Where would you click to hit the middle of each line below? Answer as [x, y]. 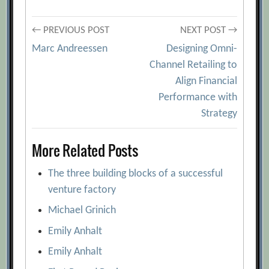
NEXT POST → [208, 30]
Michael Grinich [82, 210]
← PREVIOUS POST [71, 30]
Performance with [198, 98]
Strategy [219, 114]
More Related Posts [85, 150]
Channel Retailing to [193, 65]
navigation [75, 71]
